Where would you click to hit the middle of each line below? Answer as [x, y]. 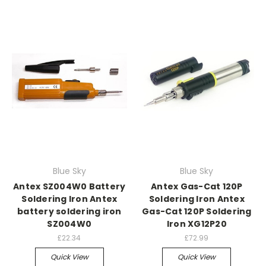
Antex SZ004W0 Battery [69, 186]
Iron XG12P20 [197, 224]
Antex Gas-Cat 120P [197, 186]
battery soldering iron [69, 211]
